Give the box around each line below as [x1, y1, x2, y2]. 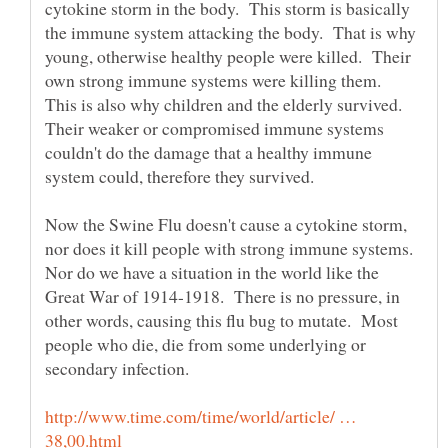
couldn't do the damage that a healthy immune [45, 139, 372, 164]
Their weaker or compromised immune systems [45, 115, 384, 140]
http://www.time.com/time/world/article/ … [45, 403, 357, 428]
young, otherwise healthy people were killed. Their [45, 43, 411, 68]
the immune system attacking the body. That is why [45, 19, 416, 44]
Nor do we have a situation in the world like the [45, 259, 379, 284]
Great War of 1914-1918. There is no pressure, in [45, 283, 400, 308]
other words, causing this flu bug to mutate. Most [45, 307, 398, 332]
